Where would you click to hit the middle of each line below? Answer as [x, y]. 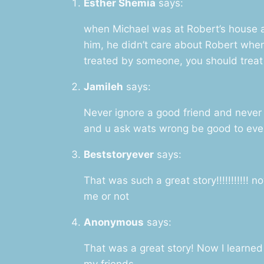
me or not [106, 196]
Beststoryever [118, 154]
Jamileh [103, 86]
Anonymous [113, 222]
